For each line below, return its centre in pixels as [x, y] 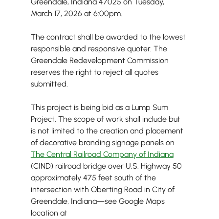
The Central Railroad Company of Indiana [102, 154]
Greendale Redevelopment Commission [100, 61]
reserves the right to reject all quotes [95, 72]
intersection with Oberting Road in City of [103, 190]
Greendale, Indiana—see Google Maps [99, 201]
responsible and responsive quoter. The [100, 49]
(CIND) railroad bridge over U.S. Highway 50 [107, 166]
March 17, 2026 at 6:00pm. [76, 14]
